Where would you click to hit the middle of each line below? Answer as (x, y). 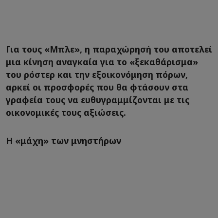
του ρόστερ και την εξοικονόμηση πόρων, (97, 75)
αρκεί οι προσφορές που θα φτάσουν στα (97, 87)
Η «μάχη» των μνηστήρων (64, 141)
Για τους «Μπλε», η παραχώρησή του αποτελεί (109, 49)
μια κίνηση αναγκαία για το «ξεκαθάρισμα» (102, 62)
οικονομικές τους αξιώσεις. (66, 113)
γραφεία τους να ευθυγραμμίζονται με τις (98, 100)
